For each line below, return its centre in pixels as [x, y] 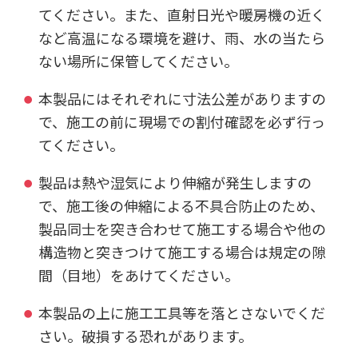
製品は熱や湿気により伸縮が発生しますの [175, 182]
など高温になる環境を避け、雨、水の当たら [181, 38]
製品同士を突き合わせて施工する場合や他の [182, 228]
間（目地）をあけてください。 [138, 274]
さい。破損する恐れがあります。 [145, 335]
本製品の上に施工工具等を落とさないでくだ [181, 312]
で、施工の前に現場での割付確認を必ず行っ [181, 122]
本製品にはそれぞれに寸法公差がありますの [182, 99]
